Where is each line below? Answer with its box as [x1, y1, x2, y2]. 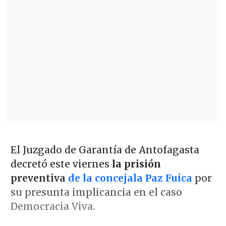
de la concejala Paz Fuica [68, 172, 192, 184]
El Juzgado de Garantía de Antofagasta [10, 143, 199, 156]
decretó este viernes [10, 157, 109, 170]
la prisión [109, 157, 161, 170]
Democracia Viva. [10, 200, 97, 212]
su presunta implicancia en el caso [10, 186, 182, 198]
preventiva [10, 172, 68, 184]
